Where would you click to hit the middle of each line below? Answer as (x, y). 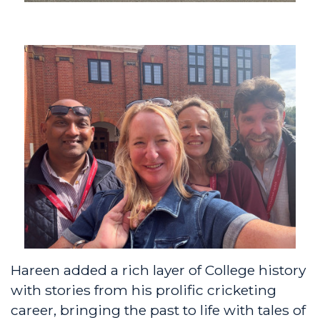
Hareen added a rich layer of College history (158, 270)
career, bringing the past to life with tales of (158, 310)
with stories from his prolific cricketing (144, 290)
